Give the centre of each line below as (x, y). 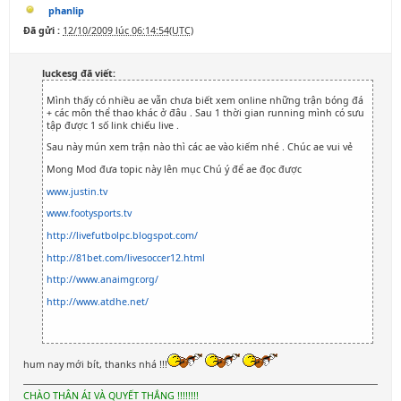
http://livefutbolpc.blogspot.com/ (122, 235)
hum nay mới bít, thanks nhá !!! (95, 364)
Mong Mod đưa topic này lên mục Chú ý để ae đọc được (174, 169)
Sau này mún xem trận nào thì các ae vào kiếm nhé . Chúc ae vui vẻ (200, 147)
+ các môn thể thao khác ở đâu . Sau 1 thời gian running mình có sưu (205, 112)
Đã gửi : (42, 30)
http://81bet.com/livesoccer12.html (126, 257)
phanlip (66, 11)
